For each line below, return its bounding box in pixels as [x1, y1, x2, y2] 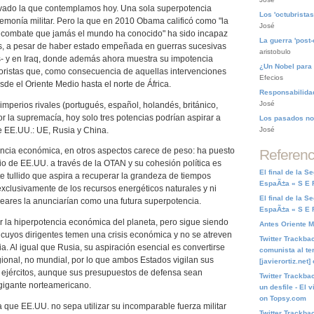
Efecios [259, 74, 283, 81]
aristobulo [259, 48, 291, 55]
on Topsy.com [259, 294, 306, 302]
